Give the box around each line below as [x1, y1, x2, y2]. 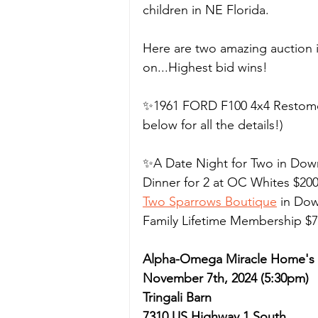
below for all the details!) [143, 117, 283, 133]
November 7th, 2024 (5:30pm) [143, 270, 309, 286]
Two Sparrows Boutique [143, 194, 277, 209]
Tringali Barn [143, 290, 212, 305]
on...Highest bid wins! [143, 60, 271, 75]
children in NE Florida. [143, 2, 269, 18]
